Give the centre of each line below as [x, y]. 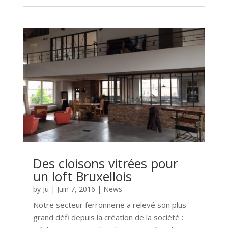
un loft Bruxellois [82, 176]
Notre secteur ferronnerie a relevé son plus [109, 204]
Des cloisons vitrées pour [105, 163]
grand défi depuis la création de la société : [108, 217]
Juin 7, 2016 [76, 189]
